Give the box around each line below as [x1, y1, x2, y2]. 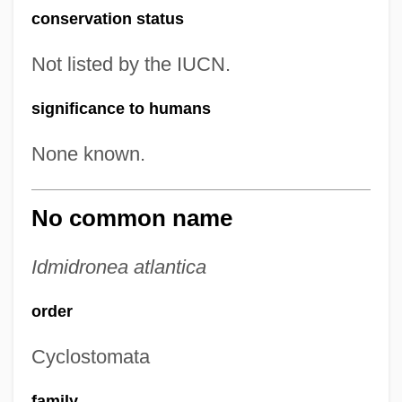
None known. [31, 143, 145, 165]
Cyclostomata [31, 345, 150, 368]
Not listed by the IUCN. [31, 53, 231, 75]
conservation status [31, 10, 184, 28]
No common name [31, 205, 232, 231]
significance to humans [31, 100, 211, 118]
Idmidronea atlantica [31, 256, 206, 278]
